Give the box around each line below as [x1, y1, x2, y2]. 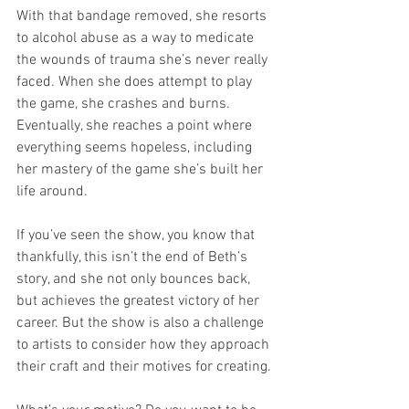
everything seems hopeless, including [16, 138, 256, 157]
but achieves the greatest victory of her [16, 291, 263, 310]
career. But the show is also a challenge [16, 313, 267, 332]
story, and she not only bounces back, [16, 269, 254, 288]
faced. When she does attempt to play [16, 72, 256, 91]
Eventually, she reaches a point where [16, 116, 256, 135]
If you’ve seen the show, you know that [16, 225, 258, 245]
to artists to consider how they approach [16, 335, 273, 354]
